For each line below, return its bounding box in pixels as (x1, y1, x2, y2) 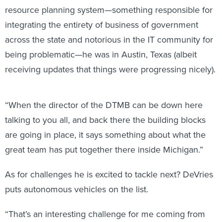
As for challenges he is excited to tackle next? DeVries (5, 168, 213, 181)
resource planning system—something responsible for (5, 3, 213, 16)
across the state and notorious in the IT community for (5, 33, 213, 46)
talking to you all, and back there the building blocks (5, 113, 206, 126)
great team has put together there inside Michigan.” (5, 143, 203, 156)
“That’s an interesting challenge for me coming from (5, 208, 205, 221)
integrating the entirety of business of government (5, 18, 198, 31)
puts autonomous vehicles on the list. (5, 183, 148, 196)
